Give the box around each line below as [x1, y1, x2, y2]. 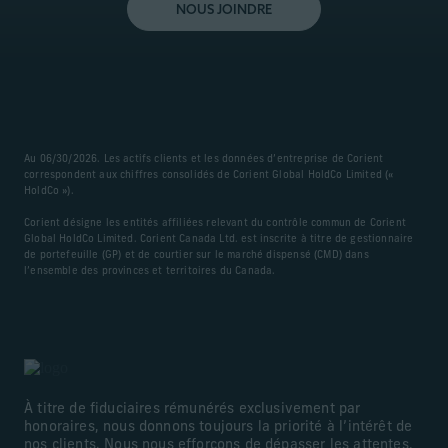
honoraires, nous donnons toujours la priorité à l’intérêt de [24, 419, 413, 435]
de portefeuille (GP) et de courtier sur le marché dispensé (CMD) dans [24, 249, 369, 261]
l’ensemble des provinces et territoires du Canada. [24, 265, 276, 277]
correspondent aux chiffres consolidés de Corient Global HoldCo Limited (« [24, 169, 394, 181]
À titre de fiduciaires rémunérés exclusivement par [24, 401, 361, 417]
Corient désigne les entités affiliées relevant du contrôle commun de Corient [24, 217, 406, 229]
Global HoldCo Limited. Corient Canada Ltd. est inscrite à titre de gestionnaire [24, 233, 414, 245]
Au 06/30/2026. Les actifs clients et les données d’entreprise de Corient [24, 153, 384, 165]
